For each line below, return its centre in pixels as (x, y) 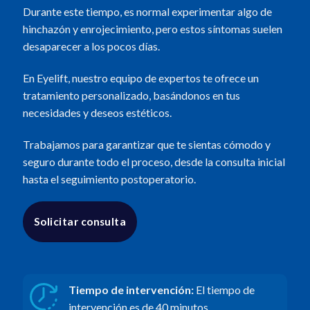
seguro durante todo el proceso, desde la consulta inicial (154, 161)
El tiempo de (225, 289)
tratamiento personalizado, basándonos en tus (131, 95)
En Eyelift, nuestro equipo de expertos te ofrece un (140, 77)
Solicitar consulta (80, 222)
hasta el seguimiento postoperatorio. (109, 179)
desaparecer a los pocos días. (91, 46)
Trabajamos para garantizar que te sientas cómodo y (146, 144)
